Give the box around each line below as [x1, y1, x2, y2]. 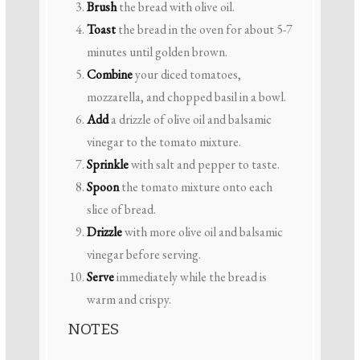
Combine [86, 65, 133, 83]
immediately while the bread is [113, 268, 267, 285]
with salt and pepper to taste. [128, 155, 280, 173]
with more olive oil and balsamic [121, 223, 283, 240]
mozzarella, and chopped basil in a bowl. [86, 88, 286, 105]
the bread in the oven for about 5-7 [115, 20, 292, 38]
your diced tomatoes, [132, 65, 241, 83]
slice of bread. [86, 200, 156, 218]
